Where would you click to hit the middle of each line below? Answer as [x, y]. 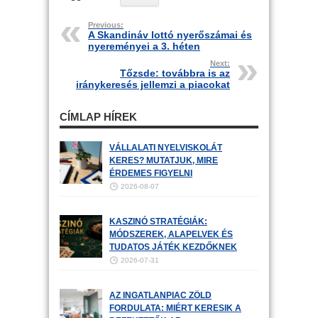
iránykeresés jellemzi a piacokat [153, 84]
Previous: [106, 25]
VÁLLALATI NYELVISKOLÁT [166, 148]
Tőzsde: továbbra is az [175, 73]
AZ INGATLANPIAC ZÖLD [160, 295]
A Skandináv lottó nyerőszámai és [170, 35]
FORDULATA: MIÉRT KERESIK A [175, 308]
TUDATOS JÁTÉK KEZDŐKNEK [173, 247]
